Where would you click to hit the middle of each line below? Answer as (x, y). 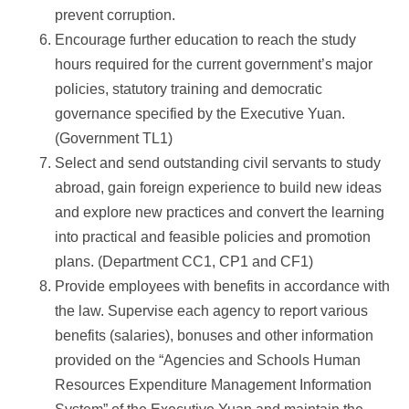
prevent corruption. (115, 15)
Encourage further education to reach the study (205, 40)
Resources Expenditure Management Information (213, 385)
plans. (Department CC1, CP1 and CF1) (184, 262)
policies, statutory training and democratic (189, 89)
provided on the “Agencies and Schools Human (208, 360)
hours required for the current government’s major (214, 64)
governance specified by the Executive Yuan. (200, 114)
